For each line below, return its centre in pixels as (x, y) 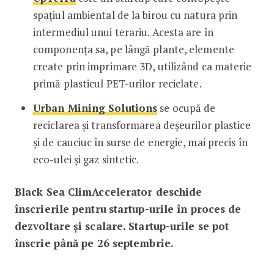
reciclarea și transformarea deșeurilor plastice (142, 125)
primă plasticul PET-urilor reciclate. (117, 83)
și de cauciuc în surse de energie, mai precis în (140, 142)
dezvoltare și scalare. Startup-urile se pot (122, 226)
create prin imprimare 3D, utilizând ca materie (142, 66)
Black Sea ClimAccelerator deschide (108, 191)
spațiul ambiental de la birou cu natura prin (135, 15)
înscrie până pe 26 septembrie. (95, 243)
